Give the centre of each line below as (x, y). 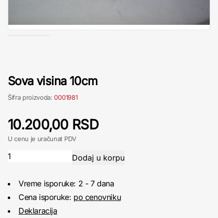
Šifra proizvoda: (31, 97)
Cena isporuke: (46, 197)
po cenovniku (97, 197)
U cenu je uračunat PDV (42, 138)
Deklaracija (38, 210)
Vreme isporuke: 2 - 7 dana (66, 183)
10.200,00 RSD (53, 124)
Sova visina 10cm (53, 81)
